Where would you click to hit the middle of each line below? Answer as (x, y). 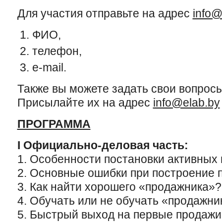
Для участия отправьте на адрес (105, 13)
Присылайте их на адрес (85, 103)
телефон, (57, 51)
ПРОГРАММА (54, 124)
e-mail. (49, 67)
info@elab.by (186, 103)
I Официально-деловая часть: (103, 145)
